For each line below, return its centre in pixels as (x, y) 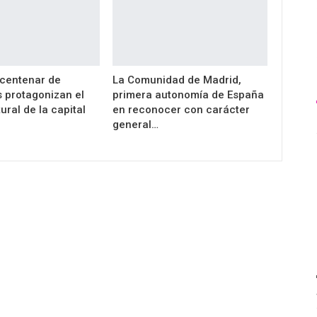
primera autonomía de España (188, 94)
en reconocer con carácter (181, 109)
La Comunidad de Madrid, (177, 80)
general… (135, 124)
